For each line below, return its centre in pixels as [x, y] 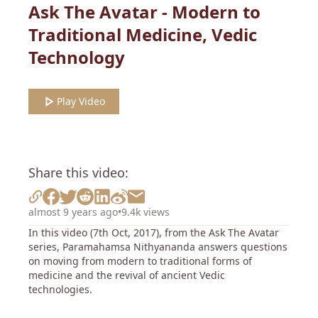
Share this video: [78, 172]
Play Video [81, 102]
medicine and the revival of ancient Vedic [127, 275]
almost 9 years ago [73, 212]
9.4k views [146, 212]
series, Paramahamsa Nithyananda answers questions [158, 247]
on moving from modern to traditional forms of [140, 261]
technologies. [60, 289]
